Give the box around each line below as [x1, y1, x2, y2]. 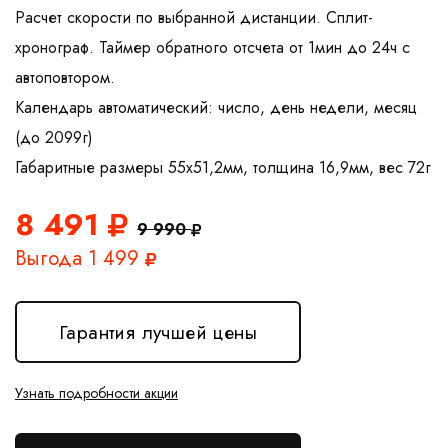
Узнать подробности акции [15, 383, 178, 404]
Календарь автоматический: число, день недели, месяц [15, 96, 417, 120]
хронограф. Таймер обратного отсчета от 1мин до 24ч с [15, 36, 410, 60]
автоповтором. [15, 66, 115, 90]
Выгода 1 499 [15, 244, 145, 274]
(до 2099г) [15, 126, 93, 150]
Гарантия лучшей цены [59, 318, 257, 346]
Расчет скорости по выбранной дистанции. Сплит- [15, 6, 373, 30]
